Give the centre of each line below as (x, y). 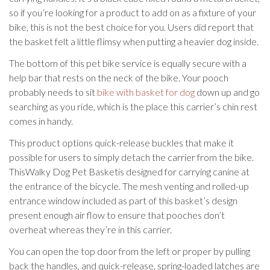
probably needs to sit (53, 92)
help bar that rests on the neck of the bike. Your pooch (119, 77)
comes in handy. (41, 121)
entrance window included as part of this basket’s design (123, 200)
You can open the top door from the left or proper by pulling (130, 251)
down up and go (227, 92)
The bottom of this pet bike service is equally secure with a (128, 63)
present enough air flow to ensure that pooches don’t (117, 215)
